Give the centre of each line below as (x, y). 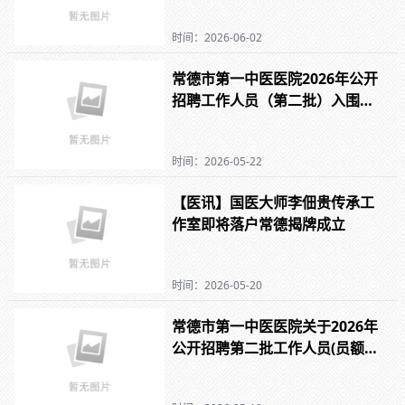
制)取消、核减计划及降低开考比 (276, 369)
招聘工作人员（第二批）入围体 (273, 101)
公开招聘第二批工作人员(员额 (268, 348)
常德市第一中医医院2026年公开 (275, 79)
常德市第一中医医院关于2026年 (275, 326)
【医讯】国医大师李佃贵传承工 (273, 202)
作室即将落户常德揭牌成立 (259, 224)
